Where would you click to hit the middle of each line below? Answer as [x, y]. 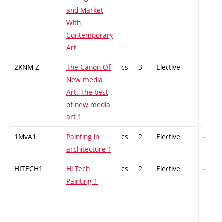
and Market [85, 10]
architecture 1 [89, 149]
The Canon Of [88, 67]
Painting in [83, 137]
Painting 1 [82, 181]
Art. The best [87, 92]
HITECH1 [28, 169]
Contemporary [90, 35]
